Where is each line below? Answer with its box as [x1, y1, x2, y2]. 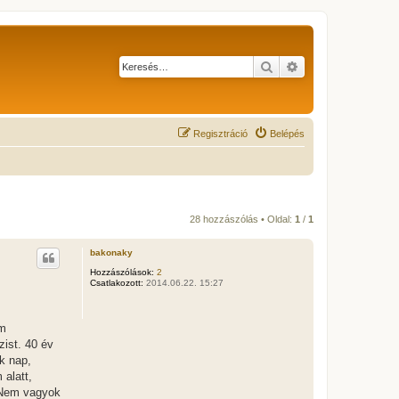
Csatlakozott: [89, 278, 143, 288]
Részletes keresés [299, 58, 393, 74]
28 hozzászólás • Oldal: [190, 214, 295, 224]
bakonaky [89, 248, 133, 257]
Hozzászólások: [89, 267, 154, 277]
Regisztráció [193, 128, 248, 139]
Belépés [270, 128, 305, 139]
